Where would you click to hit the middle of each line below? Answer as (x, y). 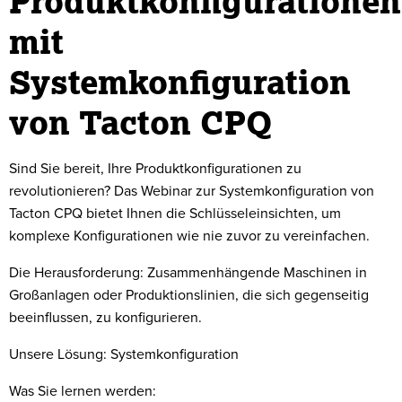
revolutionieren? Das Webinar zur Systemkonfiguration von (192, 191)
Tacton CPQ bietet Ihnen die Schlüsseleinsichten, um (175, 213)
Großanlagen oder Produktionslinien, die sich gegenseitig (189, 295)
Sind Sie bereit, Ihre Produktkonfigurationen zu (155, 168)
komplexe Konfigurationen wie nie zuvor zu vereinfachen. (189, 236)
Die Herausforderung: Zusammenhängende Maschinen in (188, 272)
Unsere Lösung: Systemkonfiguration (124, 354)
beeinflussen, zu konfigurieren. (107, 317)
